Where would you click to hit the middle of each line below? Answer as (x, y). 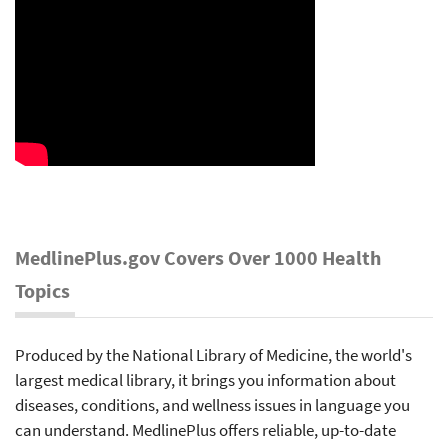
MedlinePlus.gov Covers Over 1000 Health (198, 257)
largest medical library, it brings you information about (205, 379)
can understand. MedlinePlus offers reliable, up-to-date (205, 429)
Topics (42, 290)
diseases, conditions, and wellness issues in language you (212, 404)
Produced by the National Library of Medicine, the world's (213, 354)
